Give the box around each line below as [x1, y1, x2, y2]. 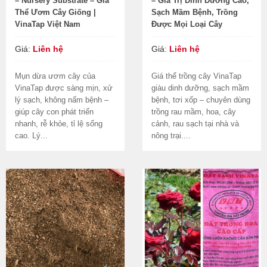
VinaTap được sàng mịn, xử [15, 83, 113, 92]
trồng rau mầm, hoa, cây [151, 107, 236, 116]
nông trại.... [151, 131, 191, 140]
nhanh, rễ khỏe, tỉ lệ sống [15, 119, 103, 128]
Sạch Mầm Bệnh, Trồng [151, 7, 238, 17]
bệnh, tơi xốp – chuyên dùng [151, 95, 250, 104]
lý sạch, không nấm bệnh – [15, 95, 108, 104]
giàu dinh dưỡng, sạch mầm [151, 83, 249, 92]
